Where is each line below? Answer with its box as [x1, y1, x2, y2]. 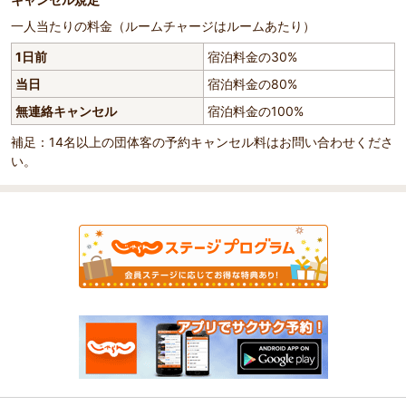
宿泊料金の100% [208, 103, 304, 120]
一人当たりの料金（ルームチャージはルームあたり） [11, 18, 315, 34]
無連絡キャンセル [15, 103, 117, 120]
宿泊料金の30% [208, 49, 297, 65]
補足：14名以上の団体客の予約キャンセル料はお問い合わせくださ [11, 134, 393, 150]
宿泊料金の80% [208, 76, 297, 92]
